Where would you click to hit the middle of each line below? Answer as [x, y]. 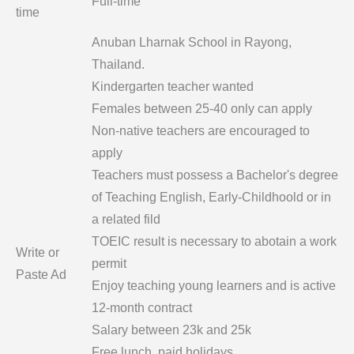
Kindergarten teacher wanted [173, 87]
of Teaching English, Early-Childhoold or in [211, 197]
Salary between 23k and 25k [171, 330]
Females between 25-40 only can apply [202, 109]
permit [109, 264]
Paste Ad [41, 275]
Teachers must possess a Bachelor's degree [215, 175]
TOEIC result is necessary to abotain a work [214, 241]
